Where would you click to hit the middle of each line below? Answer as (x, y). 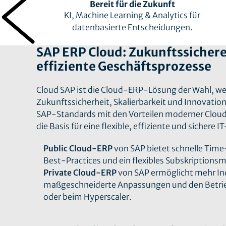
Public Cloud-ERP (78, 148)
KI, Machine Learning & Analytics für (132, 15)
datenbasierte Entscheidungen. (132, 27)
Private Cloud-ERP (80, 173)
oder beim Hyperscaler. (88, 197)
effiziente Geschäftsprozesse (124, 66)
